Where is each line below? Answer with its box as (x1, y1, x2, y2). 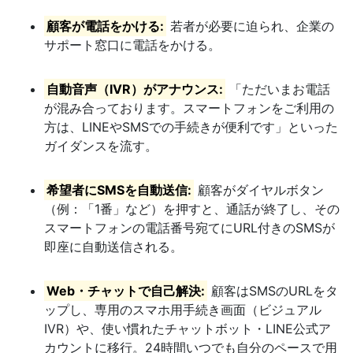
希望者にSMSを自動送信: (46, 182, 192, 199)
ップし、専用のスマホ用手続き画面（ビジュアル (44, 302, 321, 318)
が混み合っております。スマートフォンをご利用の (44, 100, 334, 117)
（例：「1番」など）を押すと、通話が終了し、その (44, 201, 340, 217)
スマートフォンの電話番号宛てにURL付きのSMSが (44, 220, 335, 236)
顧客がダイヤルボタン (194, 182, 325, 199)
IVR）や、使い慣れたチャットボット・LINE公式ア (44, 321, 331, 337)
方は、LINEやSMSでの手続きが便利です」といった (44, 119, 338, 136)
